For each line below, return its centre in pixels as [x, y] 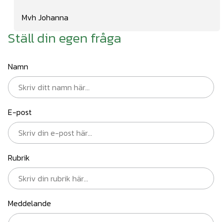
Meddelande [29, 203]
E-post [20, 112]
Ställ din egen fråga [65, 38]
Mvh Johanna [45, 17]
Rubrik [19, 157]
